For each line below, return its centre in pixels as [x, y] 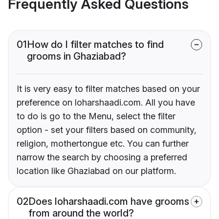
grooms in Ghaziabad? [77, 56]
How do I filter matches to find [95, 45]
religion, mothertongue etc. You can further [103, 144]
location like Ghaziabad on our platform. [96, 171]
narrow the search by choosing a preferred [102, 157]
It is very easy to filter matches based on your [108, 89]
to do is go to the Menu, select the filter [96, 116]
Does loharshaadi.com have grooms [109, 202]
